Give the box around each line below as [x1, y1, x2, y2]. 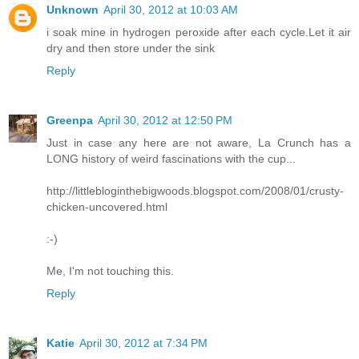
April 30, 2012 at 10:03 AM [103, 2, 238, 16]
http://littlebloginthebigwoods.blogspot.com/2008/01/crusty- [46, 184, 344, 197]
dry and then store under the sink [46, 41, 215, 54]
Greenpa [46, 113, 93, 127]
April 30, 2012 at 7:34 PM [79, 336, 208, 349]
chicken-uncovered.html [46, 200, 167, 213]
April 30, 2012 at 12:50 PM [98, 113, 232, 127]
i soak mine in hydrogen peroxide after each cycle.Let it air [46, 25, 351, 38]
